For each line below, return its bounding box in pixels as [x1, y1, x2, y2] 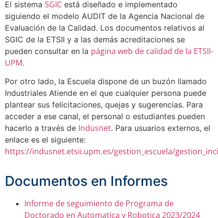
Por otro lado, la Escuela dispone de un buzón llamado [5, 76, 207, 87]
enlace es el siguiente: [5, 135, 86, 145]
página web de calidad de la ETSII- [91, 45, 213, 56]
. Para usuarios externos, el [111, 123, 210, 133]
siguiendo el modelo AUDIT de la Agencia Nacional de [5, 11, 204, 21]
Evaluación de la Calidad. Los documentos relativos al [5, 22, 204, 33]
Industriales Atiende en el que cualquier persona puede [5, 88, 206, 98]
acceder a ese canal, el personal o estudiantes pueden [5, 111, 205, 122]
